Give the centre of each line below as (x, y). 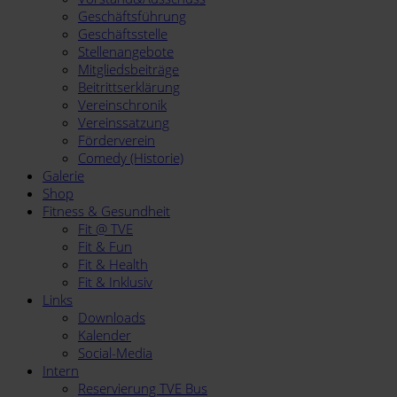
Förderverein (117, 140)
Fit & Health (113, 264)
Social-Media (115, 353)
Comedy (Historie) (131, 158)
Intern (61, 370)
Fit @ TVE (105, 229)
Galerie (63, 175)
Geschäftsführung (132, 16)
